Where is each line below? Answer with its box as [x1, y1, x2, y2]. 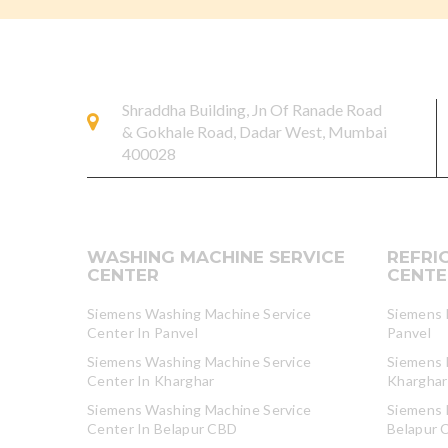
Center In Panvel [87, 324, 198, 341]
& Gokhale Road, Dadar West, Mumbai [122, 122, 387, 141]
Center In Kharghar [87, 372, 215, 389]
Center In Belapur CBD [87, 420, 238, 437]
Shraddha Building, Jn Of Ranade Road [122, 100, 382, 119]
